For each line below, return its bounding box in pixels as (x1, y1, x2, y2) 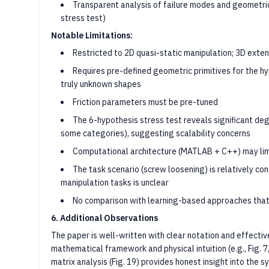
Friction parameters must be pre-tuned (73, 97, 218, 107)
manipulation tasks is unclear (61, 177, 169, 188)
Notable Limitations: (51, 30, 133, 41)
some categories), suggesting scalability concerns (61, 128, 250, 139)
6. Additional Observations (51, 213, 158, 223)
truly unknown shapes (61, 79, 141, 89)
